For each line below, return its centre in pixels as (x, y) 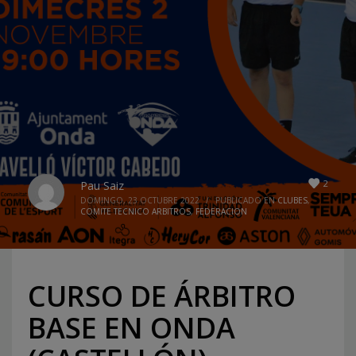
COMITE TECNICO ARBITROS (135, 211)
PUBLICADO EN (246, 200)
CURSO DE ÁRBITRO (162, 296)
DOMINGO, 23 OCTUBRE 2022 (140, 200)
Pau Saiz (102, 185)
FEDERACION (221, 211)
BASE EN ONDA (132, 327)
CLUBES (292, 200)
